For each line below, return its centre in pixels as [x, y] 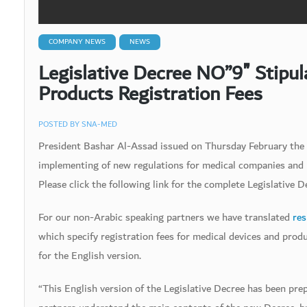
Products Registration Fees [150, 94]
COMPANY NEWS [77, 41]
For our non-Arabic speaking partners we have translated [165, 217]
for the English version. [90, 256]
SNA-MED [99, 124]
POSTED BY [60, 124]
